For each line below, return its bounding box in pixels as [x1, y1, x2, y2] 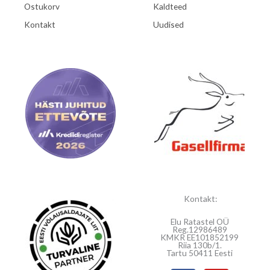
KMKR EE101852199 [160, 232, 239, 243]
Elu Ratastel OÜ [170, 216, 229, 227]
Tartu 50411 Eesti [166, 248, 233, 259]
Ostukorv [24, 1, 60, 12]
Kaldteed [153, 1, 187, 12]
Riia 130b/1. [177, 240, 222, 251]
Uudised [153, 19, 184, 30]
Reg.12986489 [172, 224, 227, 235]
